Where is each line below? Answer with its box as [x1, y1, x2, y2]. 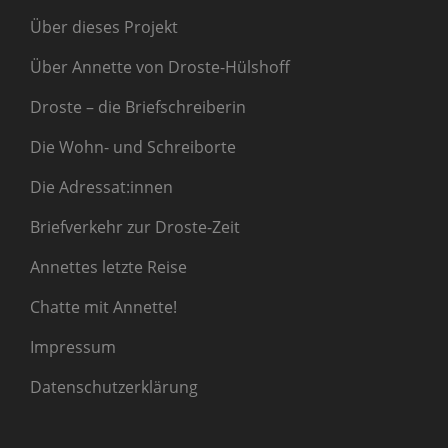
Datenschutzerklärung [30, 375, 198, 398]
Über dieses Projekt [30, 15, 178, 38]
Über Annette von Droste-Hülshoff [30, 55, 290, 78]
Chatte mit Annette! [30, 295, 177, 318]
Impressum [30, 335, 116, 358]
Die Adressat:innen [30, 175, 173, 198]
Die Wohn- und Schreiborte [30, 135, 236, 158]
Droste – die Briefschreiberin [30, 95, 246, 118]
